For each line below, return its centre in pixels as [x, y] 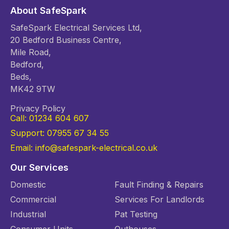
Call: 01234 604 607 [50, 118]
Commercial [33, 200]
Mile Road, [31, 52]
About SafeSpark [48, 10]
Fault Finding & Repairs [159, 185]
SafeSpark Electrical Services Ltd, [76, 27]
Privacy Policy [38, 109]
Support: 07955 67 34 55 [60, 133]
